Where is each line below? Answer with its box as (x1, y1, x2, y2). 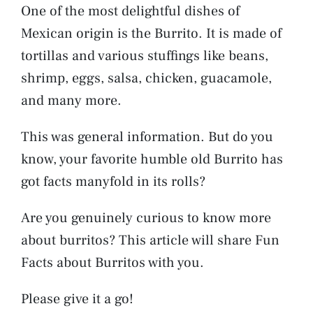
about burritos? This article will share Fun (21, 231, 279, 249)
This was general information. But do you (21, 127, 273, 146)
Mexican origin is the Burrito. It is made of (21, 24, 282, 43)
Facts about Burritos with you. (21, 253, 204, 272)
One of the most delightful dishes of (21, 1, 240, 20)
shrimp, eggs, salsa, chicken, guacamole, (21, 68, 272, 87)
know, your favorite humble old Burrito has (21, 150, 283, 168)
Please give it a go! (21, 289, 133, 308)
